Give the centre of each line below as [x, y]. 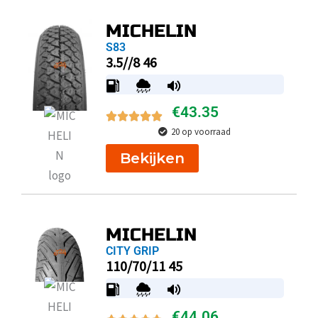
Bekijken [152, 158]
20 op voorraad [201, 131]
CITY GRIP [132, 251]
